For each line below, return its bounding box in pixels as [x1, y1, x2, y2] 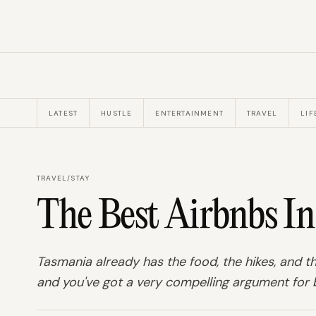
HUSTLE [101, 108, 133, 118]
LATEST [49, 108, 78, 118]
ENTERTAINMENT [155, 108, 224, 118]
